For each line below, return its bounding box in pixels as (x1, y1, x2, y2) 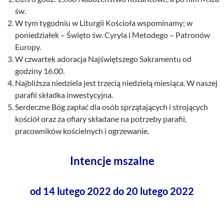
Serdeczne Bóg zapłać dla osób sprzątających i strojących (15, 102, 208, 112)
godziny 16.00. (15, 66, 64, 76)
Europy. (15, 42, 41, 52)
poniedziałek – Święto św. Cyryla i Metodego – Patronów (15, 30, 210, 40)
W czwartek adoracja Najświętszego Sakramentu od (15, 54, 191, 64)
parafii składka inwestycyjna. (15, 90, 113, 100)
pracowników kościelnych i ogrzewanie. (15, 126, 149, 136)
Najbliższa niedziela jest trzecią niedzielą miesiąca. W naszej (15, 78, 217, 88)
